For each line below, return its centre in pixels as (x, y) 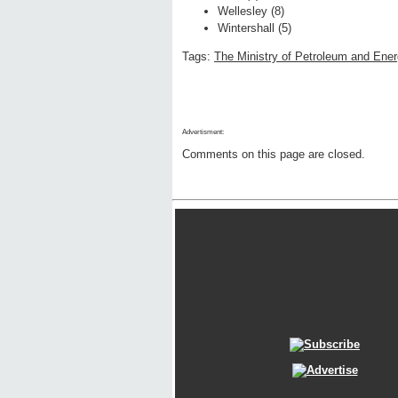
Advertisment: (203, 132)
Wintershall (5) (255, 28)
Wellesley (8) (251, 12)
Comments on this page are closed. (274, 155)
